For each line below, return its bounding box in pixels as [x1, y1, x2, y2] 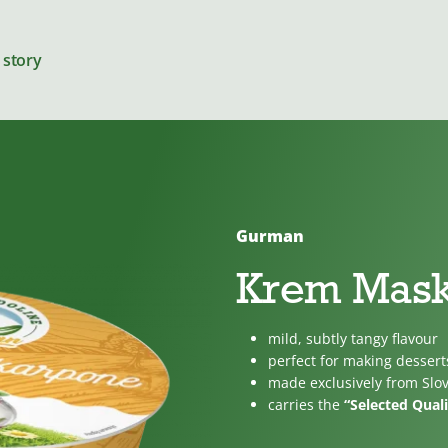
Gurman [236, 225, 304, 247]
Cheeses [170, 240, 241, 264]
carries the [268, 395, 344, 414]
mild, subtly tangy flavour [268, 329, 438, 348]
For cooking [170, 342, 269, 366]
